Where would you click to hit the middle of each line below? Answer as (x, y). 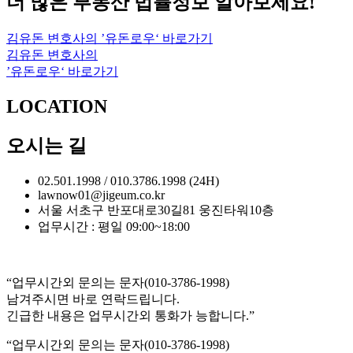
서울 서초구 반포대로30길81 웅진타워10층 (156, 210)
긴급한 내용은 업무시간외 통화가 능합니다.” (130, 315)
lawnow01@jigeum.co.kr (101, 195)
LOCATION (57, 107)
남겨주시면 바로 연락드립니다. (93, 299)
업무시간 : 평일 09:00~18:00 (114, 226)
